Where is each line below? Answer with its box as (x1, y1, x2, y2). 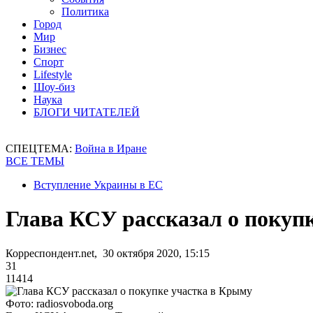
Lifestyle (34, 68, 72, 80)
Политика (61, 6, 109, 17)
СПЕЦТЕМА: (6, 143, 75, 154)
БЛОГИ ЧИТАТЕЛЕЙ (34, 106, 140, 118)
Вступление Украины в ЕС (34, 179, 163, 191)
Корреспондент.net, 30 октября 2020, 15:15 (6, 247, 210, 259)
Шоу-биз (34, 81, 75, 93)
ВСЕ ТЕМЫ (6, 155, 64, 167)
